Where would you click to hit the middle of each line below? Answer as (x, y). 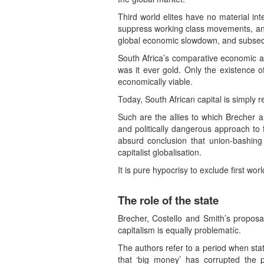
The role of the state (168, 200)
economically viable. (155, 82)
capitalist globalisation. (159, 152)
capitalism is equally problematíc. (179, 230)
